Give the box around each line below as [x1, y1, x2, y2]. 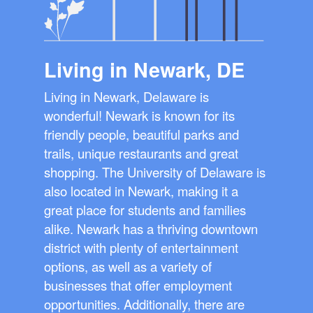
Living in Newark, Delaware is [44, 87, 209, 106]
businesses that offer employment [44, 276, 232, 295]
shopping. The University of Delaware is [44, 163, 265, 182]
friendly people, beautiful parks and [44, 125, 239, 144]
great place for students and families [44, 201, 246, 219]
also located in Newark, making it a [44, 182, 238, 201]
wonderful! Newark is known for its [44, 106, 235, 125]
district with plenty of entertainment [44, 238, 238, 257]
